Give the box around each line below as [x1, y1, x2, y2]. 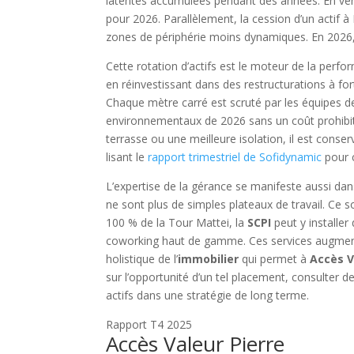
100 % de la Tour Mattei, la [106, 214, 248, 230]
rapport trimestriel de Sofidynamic [148, 149, 322, 164]
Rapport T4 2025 [106, 316, 193, 332]
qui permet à [239, 250, 311, 266]
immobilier [178, 250, 239, 266]
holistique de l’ [106, 250, 179, 266]
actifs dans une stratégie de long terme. [106, 287, 310, 303]
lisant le [106, 149, 149, 164]
